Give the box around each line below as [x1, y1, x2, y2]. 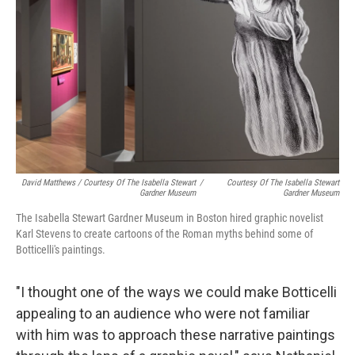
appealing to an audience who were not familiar [16, 305, 310, 322]
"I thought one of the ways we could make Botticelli [16, 284, 337, 300]
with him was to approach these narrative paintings [16, 326, 335, 343]
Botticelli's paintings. [16, 243, 105, 256]
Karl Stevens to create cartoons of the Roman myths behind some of [16, 227, 313, 240]
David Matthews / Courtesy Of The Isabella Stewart [21, 177, 197, 188]
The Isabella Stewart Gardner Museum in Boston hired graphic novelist [16, 212, 323, 224]
